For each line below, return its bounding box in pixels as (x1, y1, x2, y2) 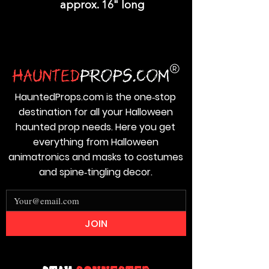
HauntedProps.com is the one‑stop (15, 90, 176, 104)
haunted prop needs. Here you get (16, 120, 175, 134)
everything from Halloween (32, 135, 159, 150)
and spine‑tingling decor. (38, 165, 153, 180)
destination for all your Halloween (18, 105, 173, 119)
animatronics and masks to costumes (8, 150, 183, 165)
